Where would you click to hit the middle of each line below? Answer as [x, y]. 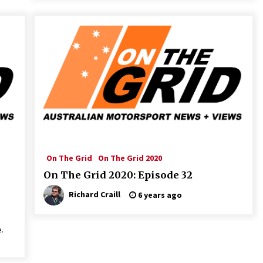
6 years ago [159, 195]
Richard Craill [94, 194]
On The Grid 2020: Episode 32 [118, 175]
